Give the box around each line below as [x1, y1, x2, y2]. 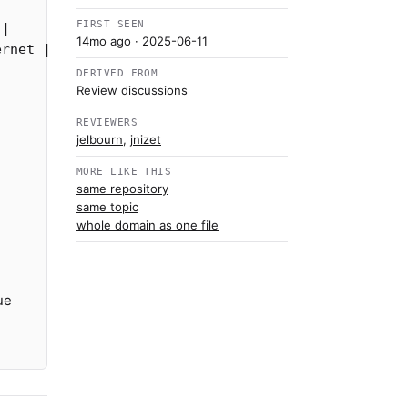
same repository [76, 181, 168, 196]
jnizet [130, 132, 161, 147]
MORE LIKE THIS [76, 166, 172, 178]
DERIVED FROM [76, 67, 158, 79]
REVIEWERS [76, 117, 138, 128]
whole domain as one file [76, 218, 219, 232]
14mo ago [76, 34, 131, 48]
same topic [76, 199, 138, 214]
